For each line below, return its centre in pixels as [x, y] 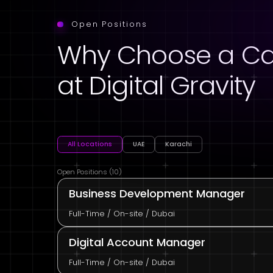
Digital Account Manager [137, 242]
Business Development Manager [157, 193]
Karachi [179, 144]
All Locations [90, 144]
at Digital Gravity [157, 85]
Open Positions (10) [90, 172]
